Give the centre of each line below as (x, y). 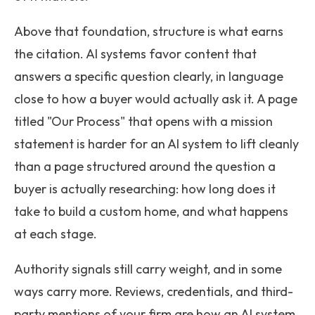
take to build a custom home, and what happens (151, 211)
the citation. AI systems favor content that (135, 54)
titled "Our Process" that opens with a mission (143, 121)
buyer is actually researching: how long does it (145, 189)
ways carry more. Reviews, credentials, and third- (154, 291)
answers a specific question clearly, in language (149, 76)
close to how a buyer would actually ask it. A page (156, 99)
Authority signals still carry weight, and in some (148, 269)
